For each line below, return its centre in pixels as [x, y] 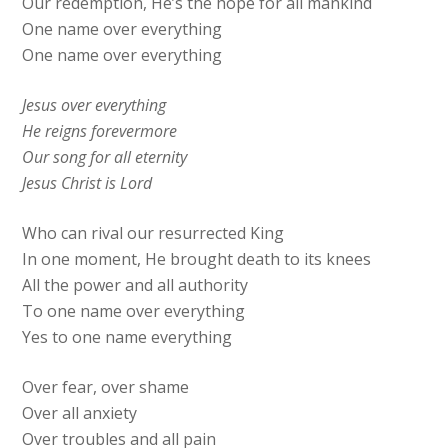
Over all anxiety [80, 413]
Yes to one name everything [127, 337]
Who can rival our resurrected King [153, 233]
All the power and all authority [135, 285]
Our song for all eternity [105, 157]
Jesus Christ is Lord [87, 183]
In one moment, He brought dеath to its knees [197, 259]
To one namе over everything [134, 311]
